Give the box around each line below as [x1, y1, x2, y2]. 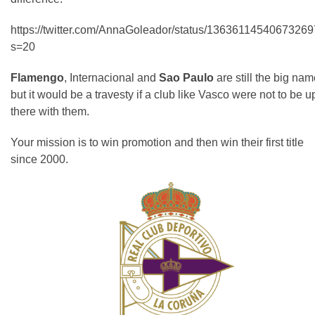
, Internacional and [64, 71, 159, 84]
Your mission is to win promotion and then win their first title [11, 136, 304, 148]
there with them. [11, 105, 89, 117]
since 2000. [11, 153, 68, 165]
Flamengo [11, 71, 64, 84]
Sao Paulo [159, 71, 214, 84]
